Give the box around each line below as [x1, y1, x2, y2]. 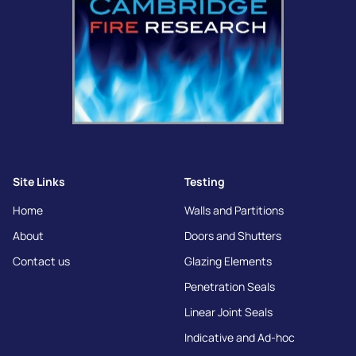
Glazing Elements [184, 253, 272, 269]
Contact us [13, 253, 70, 269]
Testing [184, 173, 225, 189]
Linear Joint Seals [184, 304, 273, 319]
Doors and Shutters [184, 227, 281, 243]
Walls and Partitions [184, 202, 284, 218]
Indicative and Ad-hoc [184, 329, 295, 345]
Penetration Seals [184, 278, 275, 294]
